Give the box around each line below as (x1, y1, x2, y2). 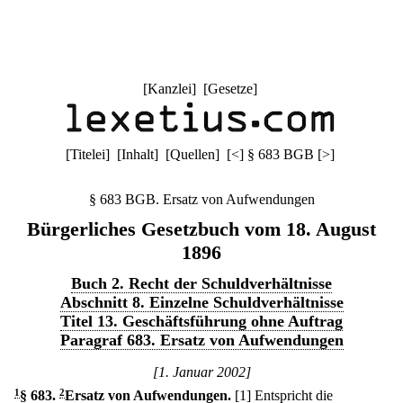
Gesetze (207, 81, 253, 96)
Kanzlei (147, 81, 192, 96)
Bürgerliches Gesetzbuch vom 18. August (27, 218, 376, 240)
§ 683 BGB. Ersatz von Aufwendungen (88, 192, 315, 207)
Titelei (69, 147, 105, 162)
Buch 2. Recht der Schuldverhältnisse (71, 274, 332, 292)
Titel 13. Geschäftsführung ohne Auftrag (60, 312, 343, 330)
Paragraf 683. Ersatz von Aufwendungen (59, 331, 344, 349)
